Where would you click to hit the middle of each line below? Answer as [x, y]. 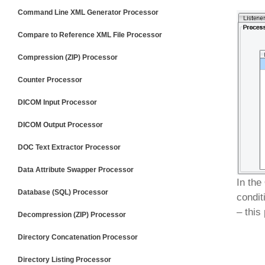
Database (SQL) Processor [63, 192]
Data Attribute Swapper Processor [76, 170]
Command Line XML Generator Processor [88, 12]
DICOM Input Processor [57, 102]
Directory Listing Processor [64, 260]
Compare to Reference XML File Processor [90, 35]
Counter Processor [50, 80]
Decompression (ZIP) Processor [72, 215]
